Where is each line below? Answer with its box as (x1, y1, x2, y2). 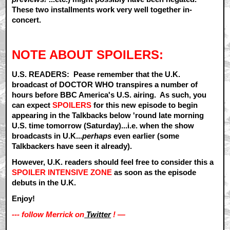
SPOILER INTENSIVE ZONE (12, 167, 112, 177)
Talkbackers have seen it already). (12, 141, 132, 150)
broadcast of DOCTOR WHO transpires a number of (12, 80, 198, 89)
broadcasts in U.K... (12, 131, 83, 140)
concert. (12, 15, 44, 24)
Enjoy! (12, 194, 37, 203)
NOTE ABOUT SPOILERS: (12, 48, 167, 62)
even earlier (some (111, 131, 180, 140)
